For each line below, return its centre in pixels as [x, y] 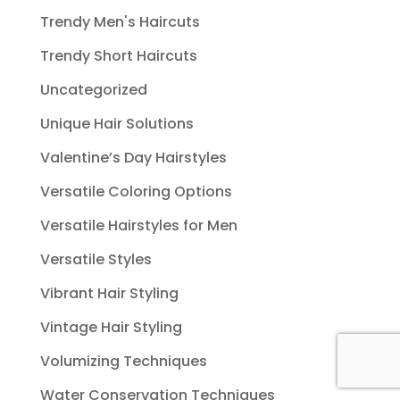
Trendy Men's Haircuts [120, 21]
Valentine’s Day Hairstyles [133, 157]
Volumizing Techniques [123, 361]
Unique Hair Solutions [117, 123]
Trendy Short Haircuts [118, 55]
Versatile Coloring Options [136, 191]
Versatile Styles [96, 259]
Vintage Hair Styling [111, 327]
